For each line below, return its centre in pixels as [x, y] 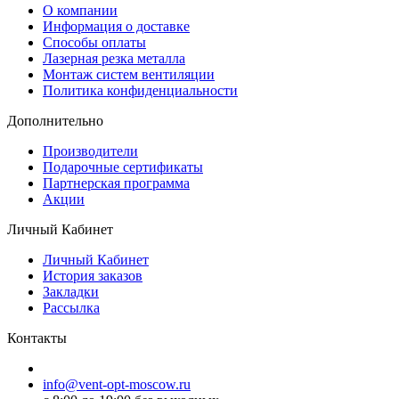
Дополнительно [55, 120]
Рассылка [71, 307]
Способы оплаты [94, 42]
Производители [90, 151]
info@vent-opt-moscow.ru [117, 384]
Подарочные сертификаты [123, 167]
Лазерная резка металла [114, 58]
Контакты [37, 338]
